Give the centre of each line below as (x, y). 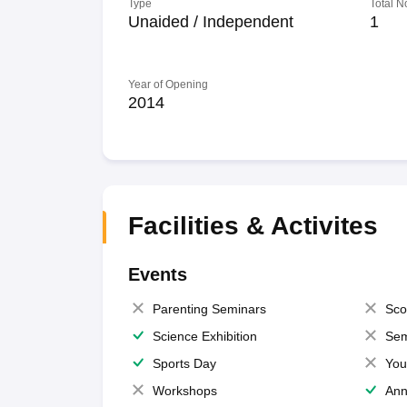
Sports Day (184, 363)
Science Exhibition (204, 336)
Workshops (184, 391)
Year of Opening (168, 84)
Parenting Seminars (209, 309)
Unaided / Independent (210, 22)
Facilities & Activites (253, 226)
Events (157, 274)
